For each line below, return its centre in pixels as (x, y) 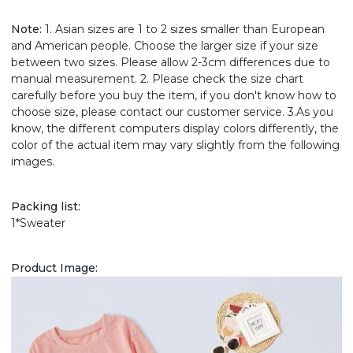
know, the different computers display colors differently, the (175, 129)
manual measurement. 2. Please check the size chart (157, 79)
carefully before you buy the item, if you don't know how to (174, 96)
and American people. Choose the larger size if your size (165, 46)
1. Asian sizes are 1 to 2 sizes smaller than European (183, 30)
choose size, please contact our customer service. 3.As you (172, 112)
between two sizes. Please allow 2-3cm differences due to (171, 63)
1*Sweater (40, 223)
